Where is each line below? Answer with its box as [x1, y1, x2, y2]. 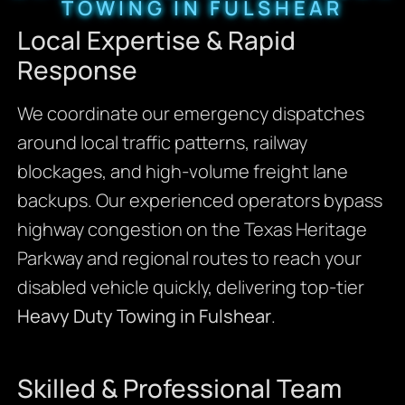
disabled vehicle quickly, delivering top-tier [16, 274, 364, 299]
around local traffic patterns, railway [16, 129, 307, 155]
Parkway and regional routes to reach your [16, 245, 362, 270]
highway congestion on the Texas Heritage [16, 216, 367, 241]
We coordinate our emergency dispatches [16, 100, 364, 126]
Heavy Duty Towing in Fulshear [16, 303, 271, 328]
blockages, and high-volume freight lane [16, 158, 348, 184]
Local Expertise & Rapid [16, 22, 296, 57]
